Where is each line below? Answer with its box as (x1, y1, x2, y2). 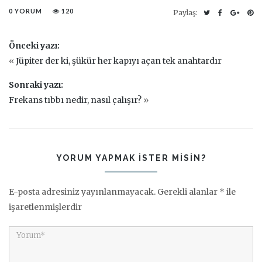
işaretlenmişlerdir (9, 201, 82, 212)
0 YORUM (9, 6, 42, 15)
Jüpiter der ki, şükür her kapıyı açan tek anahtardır (16, 55, 222, 66)
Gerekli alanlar (157, 186, 219, 197)
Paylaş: (173, 8, 199, 17)
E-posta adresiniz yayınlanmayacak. (9, 186, 156, 197)
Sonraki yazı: (9, 79, 63, 90)
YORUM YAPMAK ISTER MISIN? (56, 153, 206, 163)
